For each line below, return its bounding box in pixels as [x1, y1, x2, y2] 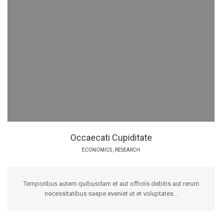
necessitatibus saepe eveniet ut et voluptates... [44, 189, 178, 197]
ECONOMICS [82, 147, 112, 153]
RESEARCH [115, 147, 140, 153]
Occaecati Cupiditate [70, 132, 152, 143]
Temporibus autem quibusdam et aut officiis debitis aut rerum [23, 179, 199, 187]
